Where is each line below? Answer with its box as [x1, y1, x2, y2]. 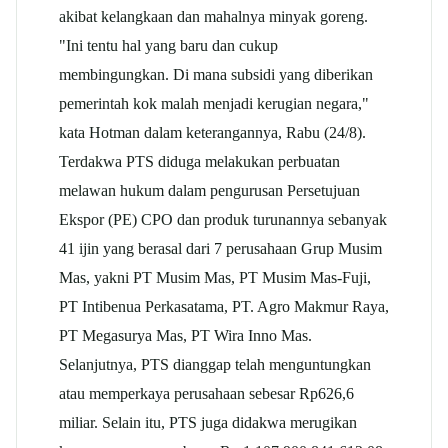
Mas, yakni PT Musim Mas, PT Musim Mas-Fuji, [59, 267, 371, 287]
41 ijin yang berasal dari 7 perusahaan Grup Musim [59, 238, 382, 258]
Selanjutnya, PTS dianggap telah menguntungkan [59, 354, 371, 374]
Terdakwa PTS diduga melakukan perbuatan [59, 151, 340, 171]
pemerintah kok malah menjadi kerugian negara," [59, 93, 369, 113]
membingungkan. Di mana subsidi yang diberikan [59, 64, 373, 84]
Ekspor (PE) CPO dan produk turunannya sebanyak [59, 209, 387, 229]
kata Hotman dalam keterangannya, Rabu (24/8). [59, 122, 366, 142]
